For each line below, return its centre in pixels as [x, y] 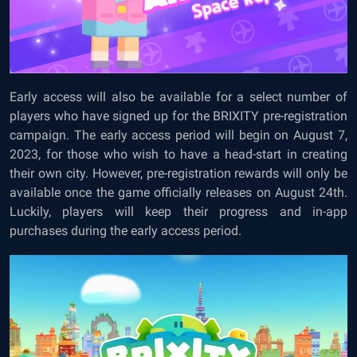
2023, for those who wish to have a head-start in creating [178, 155]
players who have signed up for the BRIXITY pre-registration [178, 116]
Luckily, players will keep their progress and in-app [178, 212]
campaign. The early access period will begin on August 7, [178, 135]
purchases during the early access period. [126, 231]
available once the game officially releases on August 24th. [178, 193]
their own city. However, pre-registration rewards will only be [178, 174]
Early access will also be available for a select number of [178, 97]
